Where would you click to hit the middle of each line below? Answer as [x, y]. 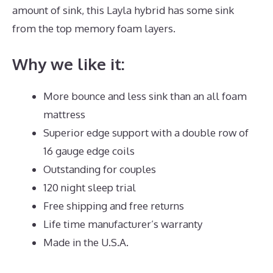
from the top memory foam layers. [94, 28]
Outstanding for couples [100, 169]
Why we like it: [69, 64]
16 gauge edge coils [89, 151]
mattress [64, 115]
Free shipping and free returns [114, 206]
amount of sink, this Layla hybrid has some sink [123, 10]
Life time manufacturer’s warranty [123, 224]
